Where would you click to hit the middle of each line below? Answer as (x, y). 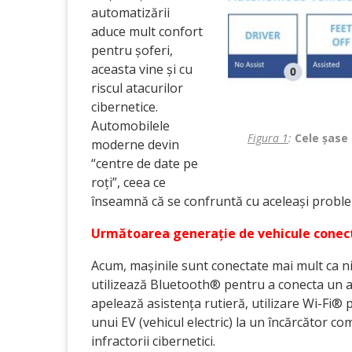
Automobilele (130, 126)
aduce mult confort (147, 31)
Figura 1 (268, 137)
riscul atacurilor (137, 88)
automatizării (130, 13)
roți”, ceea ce (128, 182)
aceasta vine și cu (142, 69)
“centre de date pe (145, 163)
